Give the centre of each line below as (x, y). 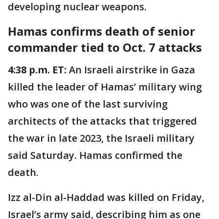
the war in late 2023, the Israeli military (101, 138)
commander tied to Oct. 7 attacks (105, 47)
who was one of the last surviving (88, 104)
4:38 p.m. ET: (37, 69)
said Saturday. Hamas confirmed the (95, 155)
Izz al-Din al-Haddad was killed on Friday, (106, 197)
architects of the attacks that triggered (102, 121)
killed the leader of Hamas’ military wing (105, 87)
